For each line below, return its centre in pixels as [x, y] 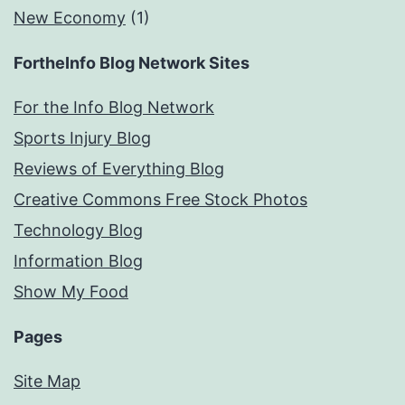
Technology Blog [78, 231]
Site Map [47, 381]
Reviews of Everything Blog [119, 169]
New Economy [70, 18]
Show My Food [71, 292]
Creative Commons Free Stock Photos [160, 200]
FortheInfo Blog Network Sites [132, 63]
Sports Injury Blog [82, 138]
